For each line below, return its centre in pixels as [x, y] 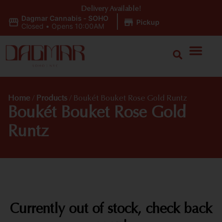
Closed [32, 26]
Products [52, 98]
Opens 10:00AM [78, 26]
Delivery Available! [111, 9]
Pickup [148, 22]
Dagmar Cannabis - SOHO [65, 18]
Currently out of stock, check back [111, 209]
